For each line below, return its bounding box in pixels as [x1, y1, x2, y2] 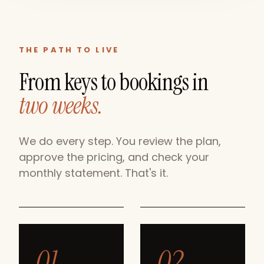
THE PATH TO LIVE [19, 44, 119, 55]
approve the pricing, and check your [19, 150, 209, 165]
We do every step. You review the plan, [19, 134, 221, 149]
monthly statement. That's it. [19, 166, 168, 181]
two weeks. [19, 90, 103, 121]
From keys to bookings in [19, 67, 208, 97]
